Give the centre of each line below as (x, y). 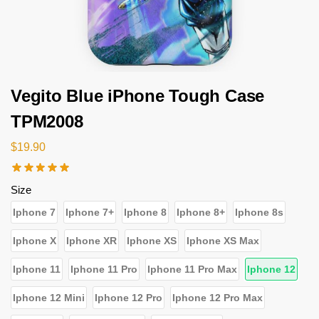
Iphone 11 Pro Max (192, 269)
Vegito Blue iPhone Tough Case (138, 96)
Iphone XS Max (223, 240)
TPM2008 (47, 122)
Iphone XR (91, 240)
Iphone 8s (259, 212)
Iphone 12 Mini (49, 297)
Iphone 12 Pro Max (218, 297)
